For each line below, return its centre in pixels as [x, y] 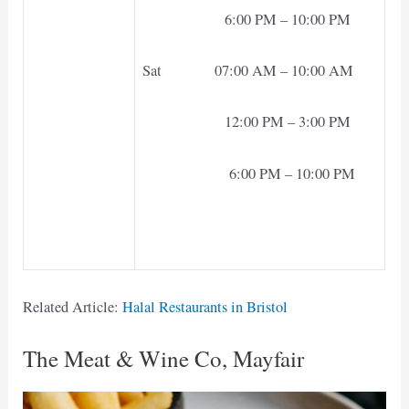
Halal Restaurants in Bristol [205, 307]
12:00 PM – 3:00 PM [247, 122]
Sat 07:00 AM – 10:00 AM [248, 71]
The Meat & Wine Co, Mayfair [164, 359]
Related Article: [73, 307]
